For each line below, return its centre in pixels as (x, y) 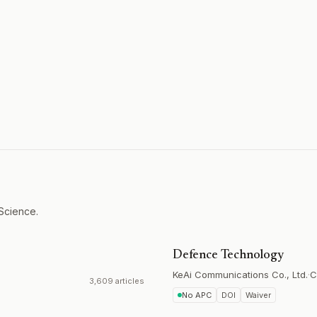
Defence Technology (228, 255)
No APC (197, 295)
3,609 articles (117, 281)
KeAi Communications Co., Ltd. (240, 275)
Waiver (258, 295)
